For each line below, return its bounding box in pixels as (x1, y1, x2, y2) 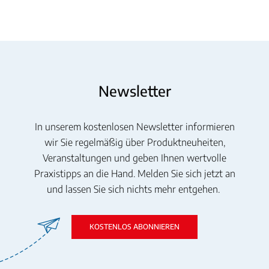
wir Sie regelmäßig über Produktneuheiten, (44, 136, 225, 148)
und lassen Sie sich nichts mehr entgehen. (47, 183, 222, 195)
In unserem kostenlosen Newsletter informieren (34, 120, 235, 133)
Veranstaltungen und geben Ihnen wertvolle (43, 151, 226, 164)
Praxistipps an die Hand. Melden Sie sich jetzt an (34, 167, 235, 180)
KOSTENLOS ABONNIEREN (89, 222, 180, 231)
